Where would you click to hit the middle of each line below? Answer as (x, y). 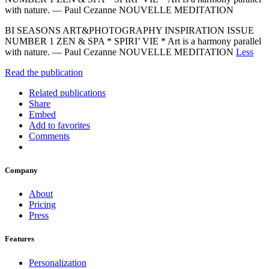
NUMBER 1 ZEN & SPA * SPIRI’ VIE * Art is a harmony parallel (133, 41)
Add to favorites (59, 125)
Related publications (67, 92)
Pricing (42, 205)
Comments (49, 136)
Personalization (58, 262)
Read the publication (44, 72)
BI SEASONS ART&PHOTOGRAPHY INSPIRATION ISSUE (129, 30)
